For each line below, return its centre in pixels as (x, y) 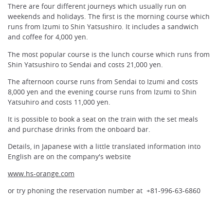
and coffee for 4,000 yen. (48, 37)
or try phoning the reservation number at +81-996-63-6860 (104, 191)
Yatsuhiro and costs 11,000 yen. (59, 102)
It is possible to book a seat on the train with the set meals (103, 119)
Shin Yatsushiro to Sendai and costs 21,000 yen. (85, 64)
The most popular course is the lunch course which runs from (109, 54)
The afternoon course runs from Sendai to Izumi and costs (103, 81)
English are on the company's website (69, 156)
